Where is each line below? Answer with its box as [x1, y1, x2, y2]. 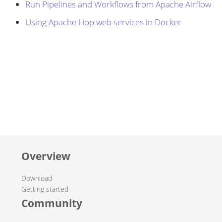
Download [21, 173, 52, 183]
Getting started [21, 184, 68, 194]
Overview [21, 149, 70, 164]
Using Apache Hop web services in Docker [25, 16, 181, 28]
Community [21, 196, 82, 211]
